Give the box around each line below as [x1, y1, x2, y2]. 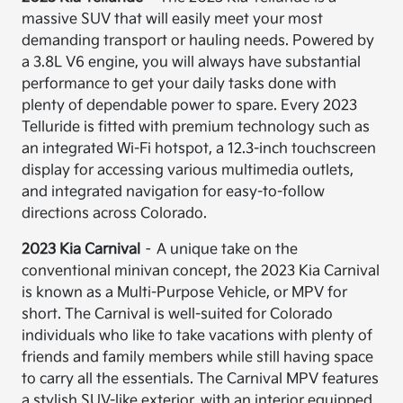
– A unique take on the [144, 241, 299, 258]
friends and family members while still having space [22, 349, 374, 366]
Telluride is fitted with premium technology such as [22, 119, 371, 136]
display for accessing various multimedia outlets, [22, 162, 354, 179]
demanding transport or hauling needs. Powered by [22, 32, 375, 49]
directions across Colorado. [22, 205, 208, 222]
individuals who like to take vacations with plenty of [22, 327, 373, 345]
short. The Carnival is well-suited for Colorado [22, 306, 334, 323]
